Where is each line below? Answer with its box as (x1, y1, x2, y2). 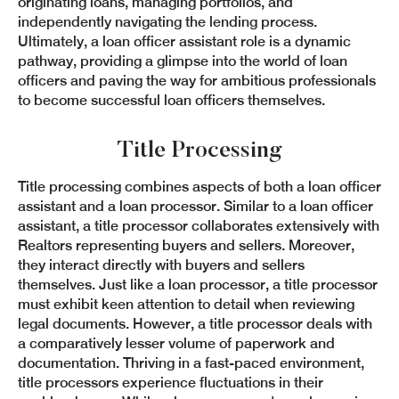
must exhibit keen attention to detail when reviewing (18, 296, 354, 313)
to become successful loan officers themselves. (18, 92, 325, 109)
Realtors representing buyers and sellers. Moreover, (18, 237, 354, 254)
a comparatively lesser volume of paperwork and (18, 335, 335, 352)
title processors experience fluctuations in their (18, 374, 323, 391)
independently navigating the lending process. (18, 13, 317, 30)
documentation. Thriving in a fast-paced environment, (18, 354, 364, 371)
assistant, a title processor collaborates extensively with (18, 217, 379, 234)
